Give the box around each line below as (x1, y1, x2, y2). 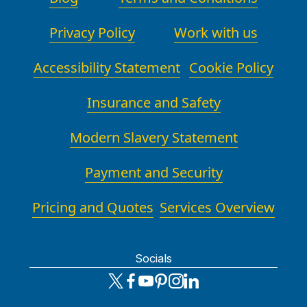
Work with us (174, 23, 258, 42)
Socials (135, 251, 172, 266)
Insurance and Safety (86, 93, 221, 112)
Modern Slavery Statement (69, 128, 238, 147)
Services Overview (159, 198, 275, 217)
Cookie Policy (188, 58, 273, 77)
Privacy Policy (49, 23, 135, 42)
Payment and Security (84, 163, 223, 182)
